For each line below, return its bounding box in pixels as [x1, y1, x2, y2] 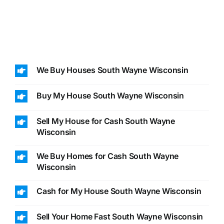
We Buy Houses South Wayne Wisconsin [36, 64, 188, 75]
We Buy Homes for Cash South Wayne [36, 151, 179, 161]
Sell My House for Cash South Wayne [36, 116, 175, 126]
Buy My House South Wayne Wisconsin [36, 90, 184, 100]
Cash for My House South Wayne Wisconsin [36, 186, 201, 196]
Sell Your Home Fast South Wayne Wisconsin [36, 211, 203, 222]
